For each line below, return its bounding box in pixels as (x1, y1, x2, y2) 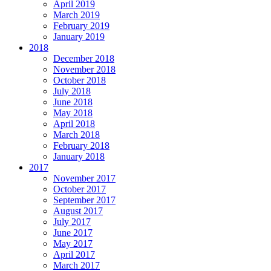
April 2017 (53, 249, 95, 260)
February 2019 (53, 20, 109, 31)
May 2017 (53, 238, 93, 249)
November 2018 (53, 64, 116, 74)
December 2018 (53, 53, 114, 64)
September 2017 (53, 194, 116, 205)
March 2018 (53, 129, 100, 140)
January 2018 (53, 151, 105, 162)
